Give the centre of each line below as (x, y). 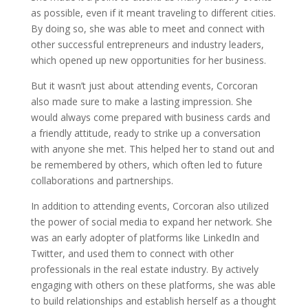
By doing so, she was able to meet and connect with (147, 29)
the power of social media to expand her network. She (151, 222)
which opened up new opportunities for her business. (148, 60)
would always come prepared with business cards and (150, 117)
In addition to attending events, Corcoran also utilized (150, 206)
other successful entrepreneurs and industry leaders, (147, 44)
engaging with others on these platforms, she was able (153, 285)
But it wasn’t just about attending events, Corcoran (144, 86)
